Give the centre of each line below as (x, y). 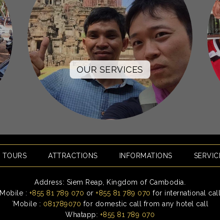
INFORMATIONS (146, 156)
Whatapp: (83, 215)
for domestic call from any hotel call (145, 204)
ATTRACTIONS (73, 156)
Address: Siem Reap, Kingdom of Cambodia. (110, 182)
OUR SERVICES (110, 70)
